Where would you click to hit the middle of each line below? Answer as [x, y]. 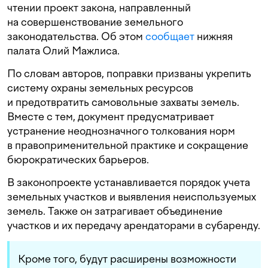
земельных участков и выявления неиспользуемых [132, 197]
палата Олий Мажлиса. [63, 51]
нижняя [214, 36]
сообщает [170, 36]
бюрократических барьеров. [78, 160]
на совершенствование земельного [95, 22]
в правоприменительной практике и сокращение [128, 145]
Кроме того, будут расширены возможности [127, 259]
